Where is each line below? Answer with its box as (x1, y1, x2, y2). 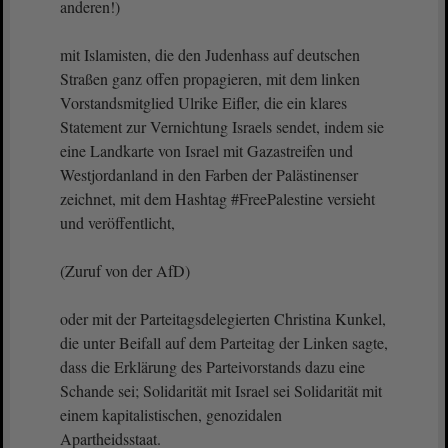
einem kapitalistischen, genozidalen (60, 404, 282, 425)
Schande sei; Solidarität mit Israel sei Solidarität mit (60, 380, 382, 401)
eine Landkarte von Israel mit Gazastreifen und (60, 140, 353, 161)
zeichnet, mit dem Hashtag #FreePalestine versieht (60, 188, 375, 209)
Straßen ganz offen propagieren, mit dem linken (60, 68, 360, 89)
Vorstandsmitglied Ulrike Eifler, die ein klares (60, 92, 347, 113)
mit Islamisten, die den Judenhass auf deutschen (60, 44, 360, 65)
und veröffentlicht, (60, 212, 180, 233)
